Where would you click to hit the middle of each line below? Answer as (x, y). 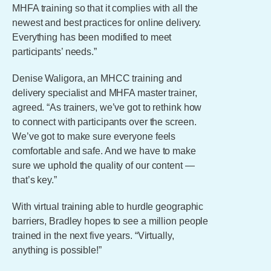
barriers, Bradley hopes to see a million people (110, 221)
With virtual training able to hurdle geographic (108, 207)
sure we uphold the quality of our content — (103, 165)
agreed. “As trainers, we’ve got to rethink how (107, 107)
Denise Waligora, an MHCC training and (97, 78)
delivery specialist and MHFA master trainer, (105, 93)
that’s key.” (34, 180)
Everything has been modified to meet (92, 37)
